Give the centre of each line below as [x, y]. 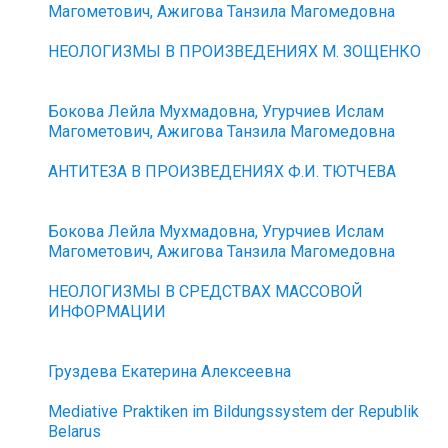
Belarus [75, 431]
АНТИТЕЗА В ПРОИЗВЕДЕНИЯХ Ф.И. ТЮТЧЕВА [222, 171]
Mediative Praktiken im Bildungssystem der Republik [234, 411]
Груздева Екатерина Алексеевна [170, 371]
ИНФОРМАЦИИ [107, 311]
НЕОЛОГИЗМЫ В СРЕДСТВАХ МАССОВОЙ [206, 291]
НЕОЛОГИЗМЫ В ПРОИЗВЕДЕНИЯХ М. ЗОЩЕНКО [235, 51]
